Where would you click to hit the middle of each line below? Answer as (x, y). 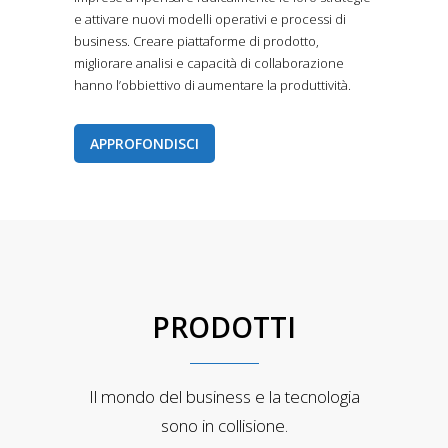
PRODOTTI (224, 327)
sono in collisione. (224, 426)
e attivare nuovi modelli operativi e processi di (210, 19)
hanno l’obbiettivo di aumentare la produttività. (212, 85)
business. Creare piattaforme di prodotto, (196, 41)
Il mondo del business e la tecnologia (224, 397)
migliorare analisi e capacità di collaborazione (209, 63)
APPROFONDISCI (144, 144)
